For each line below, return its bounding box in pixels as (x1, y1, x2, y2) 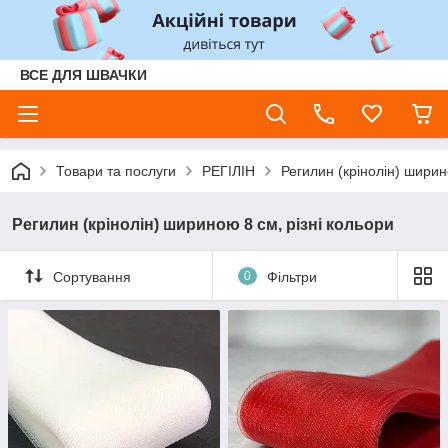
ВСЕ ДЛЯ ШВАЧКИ (20, 67, 147, 83)
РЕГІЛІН (202, 163, 255, 179)
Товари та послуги (56, 163, 176, 179)
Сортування (53, 268, 131, 285)
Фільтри (266, 268, 317, 285)
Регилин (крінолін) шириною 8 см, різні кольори (12, 216, 394, 233)
